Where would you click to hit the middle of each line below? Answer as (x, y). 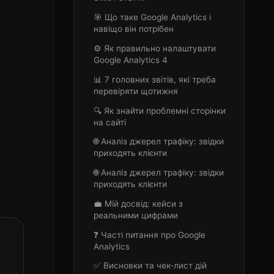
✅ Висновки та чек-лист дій (150, 266)
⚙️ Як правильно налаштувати (154, 48)
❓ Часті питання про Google (149, 235)
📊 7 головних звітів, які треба (154, 79)
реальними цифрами (135, 215)
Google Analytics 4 (130, 60)
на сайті (109, 122)
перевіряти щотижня (135, 91)
